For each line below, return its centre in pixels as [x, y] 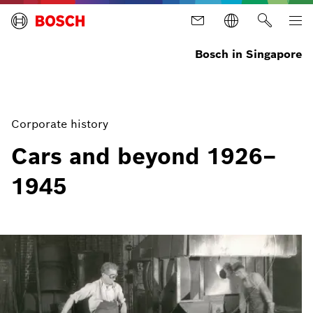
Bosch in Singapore [248, 54]
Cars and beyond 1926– [144, 156]
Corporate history [60, 124]
